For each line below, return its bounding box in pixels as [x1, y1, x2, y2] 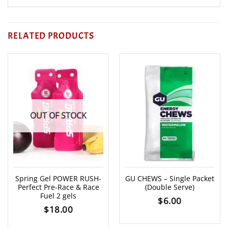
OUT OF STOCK [30, 109, 87, 121]
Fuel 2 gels [40, 190, 76, 201]
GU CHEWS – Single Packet [125, 173, 214, 183]
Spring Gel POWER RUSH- [15, 173, 101, 183]
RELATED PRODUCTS [8, 30, 94, 42]
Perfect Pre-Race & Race [17, 182, 99, 192]
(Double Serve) [145, 182, 194, 192]
